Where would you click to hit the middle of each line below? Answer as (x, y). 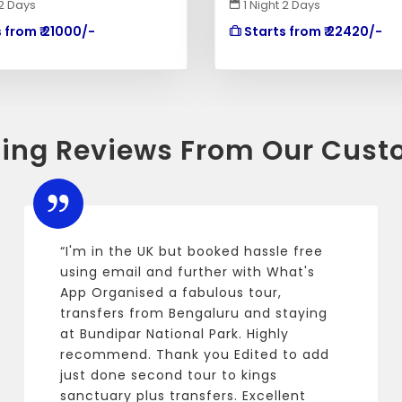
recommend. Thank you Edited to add (195, 354)
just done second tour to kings (169, 375)
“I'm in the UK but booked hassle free (192, 251)
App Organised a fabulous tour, (171, 293)
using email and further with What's (188, 272)
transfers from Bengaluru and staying (194, 313)
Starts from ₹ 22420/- (312, 31)
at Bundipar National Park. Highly (175, 334)
